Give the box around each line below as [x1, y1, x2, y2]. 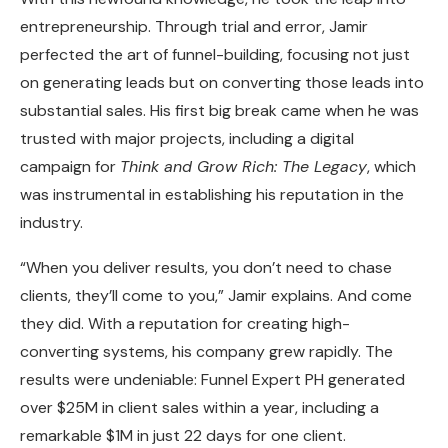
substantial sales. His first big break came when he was [20, 100, 419, 122]
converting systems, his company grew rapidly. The [20, 341, 393, 363]
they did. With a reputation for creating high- [20, 313, 350, 335]
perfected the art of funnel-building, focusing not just [20, 44, 410, 66]
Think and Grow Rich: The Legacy [120, 156, 367, 178]
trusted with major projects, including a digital [20, 128, 354, 150]
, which [367, 156, 416, 178]
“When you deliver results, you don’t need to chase [20, 257, 392, 279]
